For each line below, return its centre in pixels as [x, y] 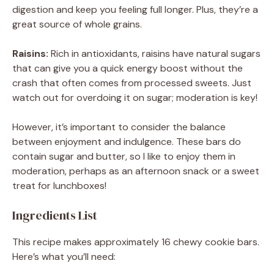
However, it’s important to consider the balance [119, 127]
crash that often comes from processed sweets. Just [132, 83]
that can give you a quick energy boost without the [128, 68]
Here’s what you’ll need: [64, 256]
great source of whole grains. [77, 24]
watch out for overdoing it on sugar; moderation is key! [135, 97]
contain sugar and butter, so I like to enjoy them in [124, 156]
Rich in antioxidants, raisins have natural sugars [154, 53]
